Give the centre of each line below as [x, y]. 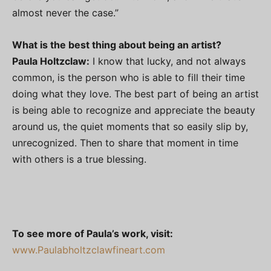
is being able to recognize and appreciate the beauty [134, 110]
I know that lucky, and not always [168, 61]
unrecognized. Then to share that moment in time [125, 142]
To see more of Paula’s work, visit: [93, 233]
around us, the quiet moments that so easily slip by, [130, 126]
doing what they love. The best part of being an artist [135, 93]
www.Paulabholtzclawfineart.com [89, 250]
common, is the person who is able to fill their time [129, 77]
